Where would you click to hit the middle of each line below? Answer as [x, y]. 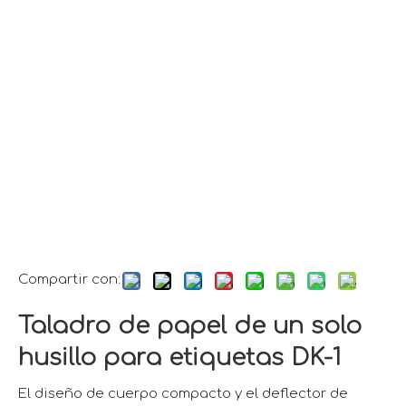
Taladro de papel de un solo [190, 326]
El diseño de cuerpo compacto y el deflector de [183, 394]
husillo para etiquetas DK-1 [183, 358]
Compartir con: [69, 280]
